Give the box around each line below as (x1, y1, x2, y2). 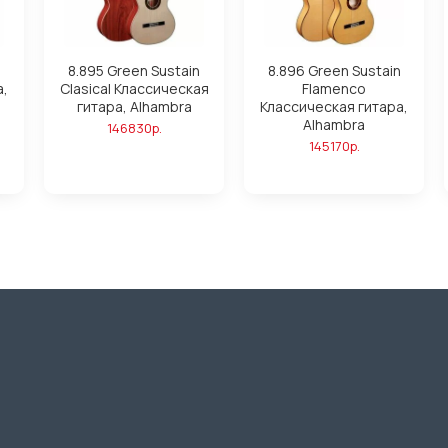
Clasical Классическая (59, 79, 209, 98)
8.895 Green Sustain (68, 61, 200, 80)
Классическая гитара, (260, 97, 408, 116)
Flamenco (302, 79, 366, 98)
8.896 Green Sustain (267, 61, 401, 80)
